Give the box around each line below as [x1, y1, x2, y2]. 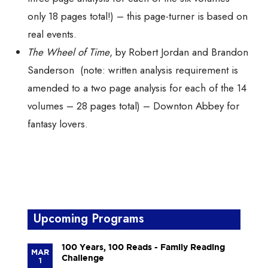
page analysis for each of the [106, 81, 237, 96]
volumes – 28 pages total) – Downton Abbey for [28, 99, 239, 114]
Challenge [61, 253, 104, 263]
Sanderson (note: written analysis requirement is [28, 63, 238, 78]
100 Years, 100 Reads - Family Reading [61, 242, 225, 252]
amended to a [28, 81, 91, 96]
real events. [28, 27, 77, 42]
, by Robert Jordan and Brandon [109, 45, 248, 60]
